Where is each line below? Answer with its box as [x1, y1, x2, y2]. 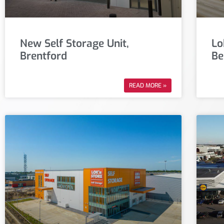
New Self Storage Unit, [20, 36, 129, 50]
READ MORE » [129, 81, 167, 89]
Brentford [20, 48, 67, 63]
